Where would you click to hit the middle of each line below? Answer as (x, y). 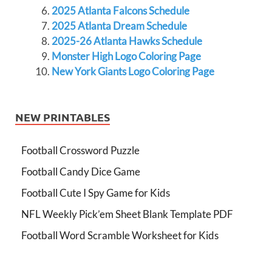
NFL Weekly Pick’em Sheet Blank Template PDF (127, 214)
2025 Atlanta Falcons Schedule (120, 11)
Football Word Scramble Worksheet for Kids (120, 235)
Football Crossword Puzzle (80, 150)
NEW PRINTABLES (63, 117)
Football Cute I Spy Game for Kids (96, 193)
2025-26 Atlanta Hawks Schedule (127, 41)
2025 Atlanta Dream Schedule (119, 26)
